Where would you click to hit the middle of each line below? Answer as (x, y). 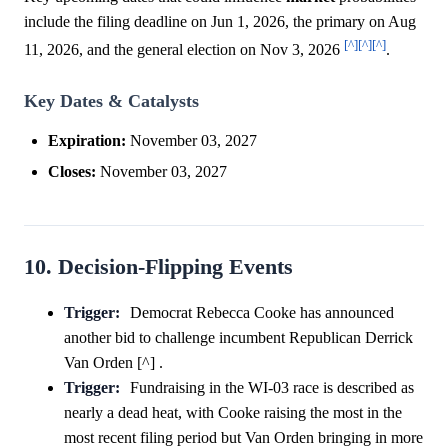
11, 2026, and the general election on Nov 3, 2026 (184, 50)
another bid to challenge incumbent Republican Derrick (238, 337)
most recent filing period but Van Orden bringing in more (243, 437)
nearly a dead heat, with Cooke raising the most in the (233, 412)
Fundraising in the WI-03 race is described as (271, 387)
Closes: (72, 171)
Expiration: (87, 140)
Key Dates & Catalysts (111, 100)
